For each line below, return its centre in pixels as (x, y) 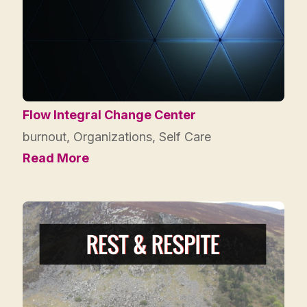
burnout (45, 136)
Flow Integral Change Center (109, 114)
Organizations (113, 136)
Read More (56, 158)
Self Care (185, 136)
